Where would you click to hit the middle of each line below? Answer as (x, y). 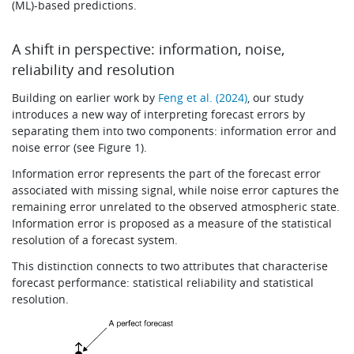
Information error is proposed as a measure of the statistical (172, 224)
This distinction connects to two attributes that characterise (170, 266)
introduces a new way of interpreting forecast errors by (159, 115)
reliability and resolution (96, 70)
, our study (276, 98)
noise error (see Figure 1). (83, 148)
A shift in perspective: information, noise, (149, 49)
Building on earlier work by (85, 98)
